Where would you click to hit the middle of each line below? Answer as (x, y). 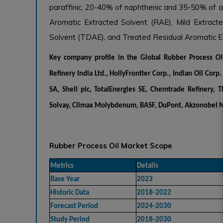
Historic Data (70, 193)
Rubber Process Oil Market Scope (111, 145)
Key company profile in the (95, 58)
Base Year (65, 179)
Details (148, 166)
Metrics (62, 166)
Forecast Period (74, 206)
